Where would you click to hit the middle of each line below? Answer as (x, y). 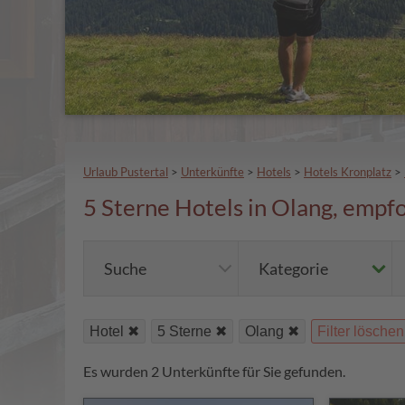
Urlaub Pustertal (126, 172)
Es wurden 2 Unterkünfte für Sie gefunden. (214, 372)
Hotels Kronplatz (348, 172)
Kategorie (293, 269)
